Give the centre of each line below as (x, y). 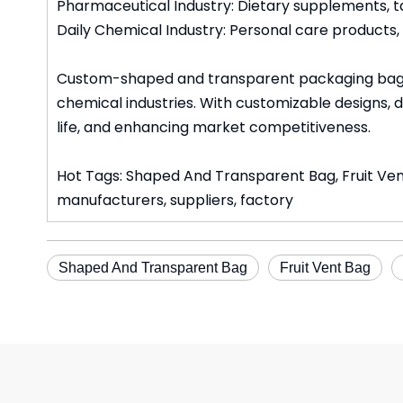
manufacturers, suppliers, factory (175, 200)
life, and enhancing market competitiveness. (214, 127)
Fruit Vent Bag (325, 268)
